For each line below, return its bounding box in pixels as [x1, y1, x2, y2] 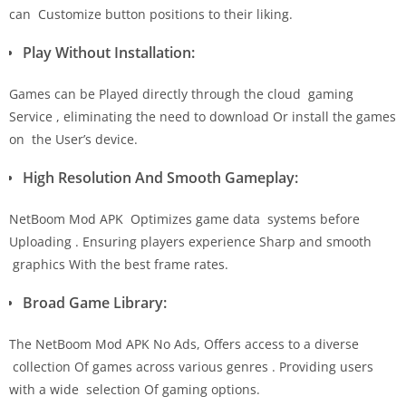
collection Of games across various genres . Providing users [9, 357, 373, 375]
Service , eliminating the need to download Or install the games [9, 107, 396, 125]
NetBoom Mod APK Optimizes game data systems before [9, 209, 360, 227]
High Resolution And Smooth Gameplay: [23, 167, 298, 188]
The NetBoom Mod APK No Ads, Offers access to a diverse [9, 334, 359, 353]
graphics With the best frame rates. [9, 255, 228, 273]
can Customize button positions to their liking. [9, 5, 293, 23]
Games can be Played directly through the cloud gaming [9, 84, 353, 102]
